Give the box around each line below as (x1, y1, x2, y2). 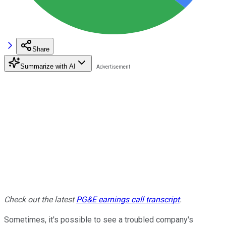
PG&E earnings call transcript (76, 194, 180, 204)
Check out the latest (4, 194, 76, 204)
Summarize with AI (20, 62, 76, 70)
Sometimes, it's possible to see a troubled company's (4, 214, 193, 224)
